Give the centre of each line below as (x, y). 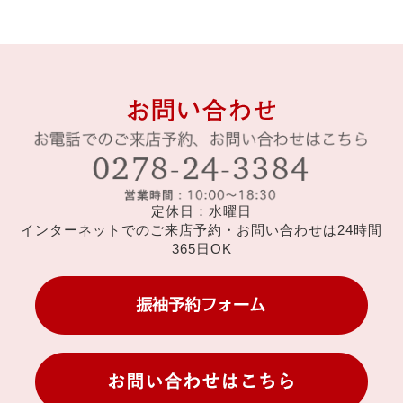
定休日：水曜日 (201, 210)
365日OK (201, 248)
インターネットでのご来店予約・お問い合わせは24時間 (201, 229)
